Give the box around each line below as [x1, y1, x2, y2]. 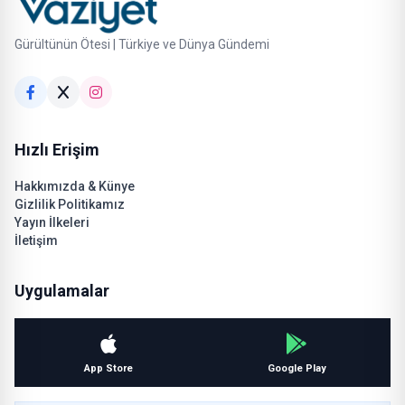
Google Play [267, 362, 326, 374]
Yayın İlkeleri [14, 214, 89, 230]
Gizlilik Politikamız [14, 196, 125, 212]
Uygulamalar [14, 280, 109, 300]
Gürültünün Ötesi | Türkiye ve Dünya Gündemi [14, 36, 269, 52]
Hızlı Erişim [14, 139, 99, 159]
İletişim [14, 232, 58, 248]
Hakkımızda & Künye [14, 178, 135, 193]
